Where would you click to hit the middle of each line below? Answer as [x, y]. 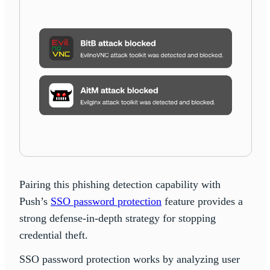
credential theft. [54, 235]
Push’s [35, 201]
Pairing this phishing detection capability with [120, 184]
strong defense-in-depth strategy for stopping [118, 218]
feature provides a [202, 201]
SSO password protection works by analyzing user [130, 259]
